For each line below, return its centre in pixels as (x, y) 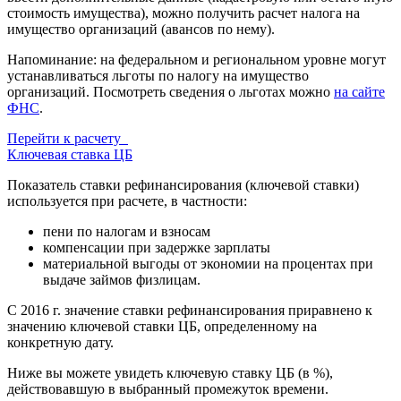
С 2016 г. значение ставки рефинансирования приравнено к (190, 310)
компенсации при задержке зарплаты (157, 247)
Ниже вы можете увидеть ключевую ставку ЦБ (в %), (170, 373)
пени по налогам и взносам (127, 231)
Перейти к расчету (68, 138)
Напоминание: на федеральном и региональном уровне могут (196, 60)
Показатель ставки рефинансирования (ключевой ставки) (183, 185)
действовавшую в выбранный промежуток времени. (168, 389)
